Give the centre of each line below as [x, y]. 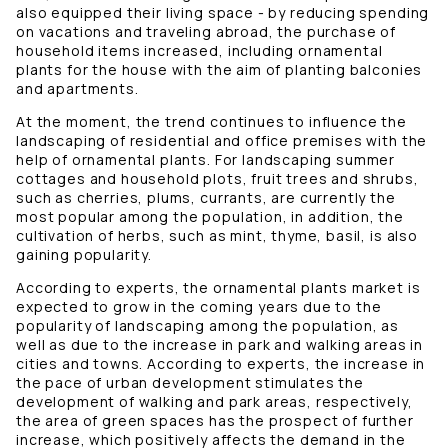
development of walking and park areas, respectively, [214, 402]
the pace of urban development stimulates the [190, 383]
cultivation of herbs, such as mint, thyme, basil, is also [217, 236]
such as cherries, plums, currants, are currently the [206, 198]
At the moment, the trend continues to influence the [211, 122]
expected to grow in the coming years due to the [199, 307]
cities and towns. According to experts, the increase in [221, 364]
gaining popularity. [84, 255]
